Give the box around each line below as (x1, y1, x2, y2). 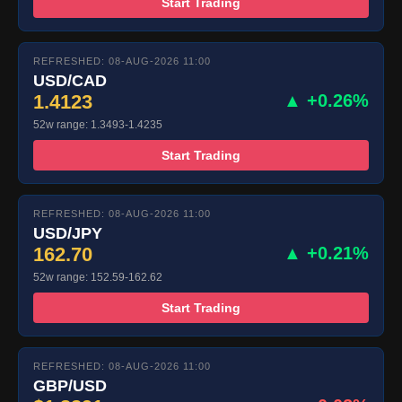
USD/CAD (33, 72, 107, 91)
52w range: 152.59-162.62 (33, 271, 162, 284)
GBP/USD (33, 377, 107, 396)
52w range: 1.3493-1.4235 (33, 118, 162, 132)
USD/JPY (33, 224, 102, 243)
